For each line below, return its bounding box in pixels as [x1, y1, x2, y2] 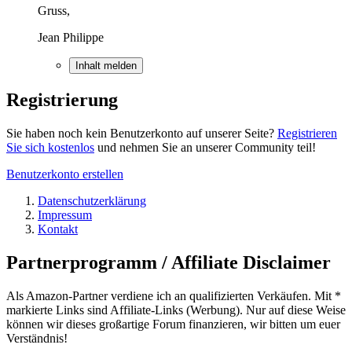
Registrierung [6, 90, 118, 111]
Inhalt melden [75, 60, 137, 72]
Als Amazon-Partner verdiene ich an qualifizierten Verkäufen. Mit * [6, 289, 341, 303]
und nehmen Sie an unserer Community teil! [94, 141, 316, 155]
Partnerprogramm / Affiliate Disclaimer [6, 252, 331, 273]
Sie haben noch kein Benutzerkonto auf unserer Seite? [6, 126, 277, 141]
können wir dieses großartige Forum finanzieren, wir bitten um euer [6, 317, 340, 332]
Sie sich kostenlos [6, 141, 94, 155]
